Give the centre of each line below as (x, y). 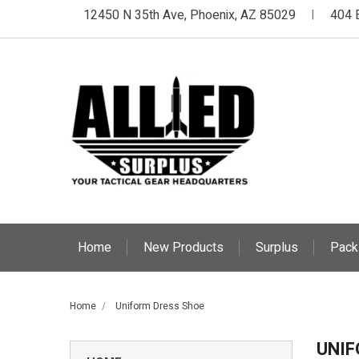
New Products (184, 247)
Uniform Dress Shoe (159, 306)
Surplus (277, 247)
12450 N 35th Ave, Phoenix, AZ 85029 (190, 15)
